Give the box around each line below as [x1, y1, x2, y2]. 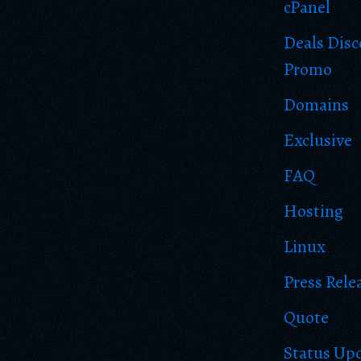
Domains [284, 93, 349, 117]
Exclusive [284, 128, 352, 152]
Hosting [284, 199, 343, 223]
